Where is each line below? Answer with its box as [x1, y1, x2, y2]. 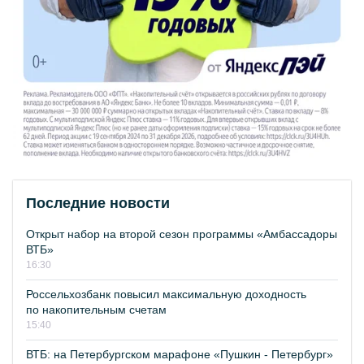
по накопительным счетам [26, 303, 167, 317]
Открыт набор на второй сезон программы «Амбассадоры [26, 227, 337, 241]
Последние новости [26, 195, 170, 212]
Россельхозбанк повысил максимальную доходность [26, 288, 306, 301]
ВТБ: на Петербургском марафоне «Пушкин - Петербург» [26, 348, 333, 362]
